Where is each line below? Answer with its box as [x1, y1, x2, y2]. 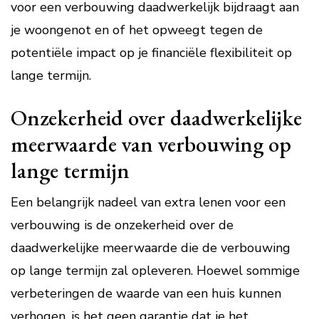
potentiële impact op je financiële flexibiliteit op [11, 44, 292, 61]
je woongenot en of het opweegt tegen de [11, 21, 263, 38]
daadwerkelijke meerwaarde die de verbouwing [11, 239, 291, 256]
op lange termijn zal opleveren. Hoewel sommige [11, 262, 300, 279]
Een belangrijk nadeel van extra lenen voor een [11, 194, 286, 211]
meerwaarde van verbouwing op [11, 130, 291, 158]
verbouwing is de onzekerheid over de [11, 216, 234, 234]
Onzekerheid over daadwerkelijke [11, 103, 302, 132]
